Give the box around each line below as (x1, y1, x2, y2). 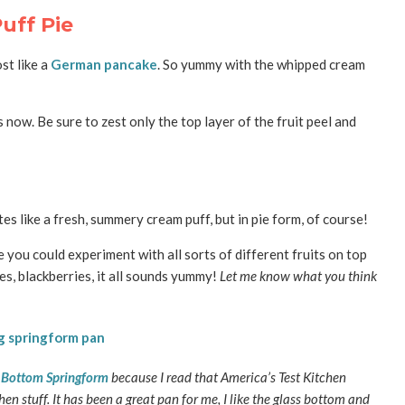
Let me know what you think (219, 267, 377, 284)
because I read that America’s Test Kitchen (108, 368, 346, 385)
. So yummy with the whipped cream (156, 55, 365, 72)
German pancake (50, 55, 157, 72)
